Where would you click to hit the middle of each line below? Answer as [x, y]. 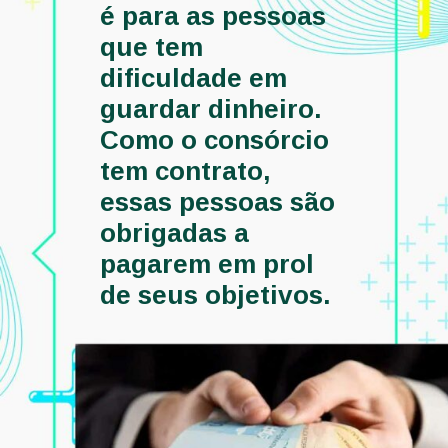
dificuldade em [194, 78]
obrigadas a [175, 233]
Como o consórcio [215, 140]
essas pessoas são [218, 202]
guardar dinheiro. [211, 109]
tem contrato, [186, 171]
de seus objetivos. [219, 295]
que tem [152, 47]
